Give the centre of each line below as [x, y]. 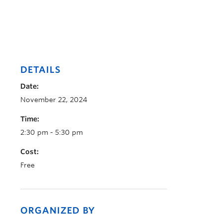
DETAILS [41, 70]
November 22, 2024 [54, 100]
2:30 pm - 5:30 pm [52, 132]
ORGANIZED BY [58, 210]
